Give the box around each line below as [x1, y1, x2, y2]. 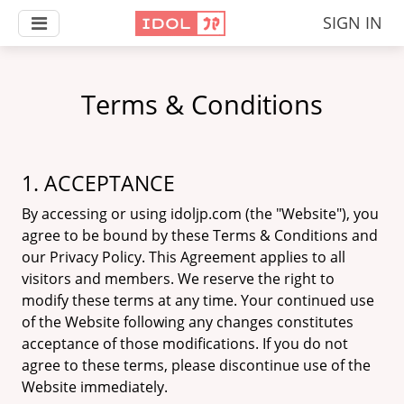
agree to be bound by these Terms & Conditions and [22, 225, 378, 245]
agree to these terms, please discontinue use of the [22, 355, 371, 375]
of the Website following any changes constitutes [22, 312, 353, 332]
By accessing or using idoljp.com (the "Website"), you [22, 204, 379, 224]
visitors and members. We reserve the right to [22, 269, 335, 289]
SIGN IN [322, 12, 382, 33]
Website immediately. [22, 377, 168, 397]
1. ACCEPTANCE [22, 169, 175, 197]
